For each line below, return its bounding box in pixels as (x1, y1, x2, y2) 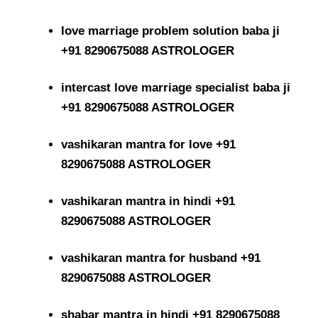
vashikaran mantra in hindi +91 (61, 194, 236, 208)
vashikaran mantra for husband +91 (61, 251, 261, 265)
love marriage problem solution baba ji (61, 23, 280, 38)
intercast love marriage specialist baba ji (61, 80, 291, 94)
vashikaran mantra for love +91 (61, 137, 236, 151)
